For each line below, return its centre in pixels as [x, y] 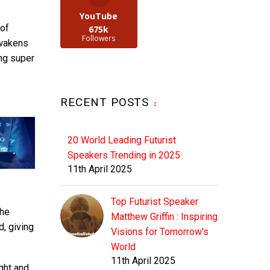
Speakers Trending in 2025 [124, 155]
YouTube [99, 16]
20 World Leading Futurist [122, 140]
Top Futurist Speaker [155, 202]
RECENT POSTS [105, 102]
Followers [99, 39]
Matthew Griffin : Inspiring [164, 217]
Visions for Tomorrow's [160, 232]
